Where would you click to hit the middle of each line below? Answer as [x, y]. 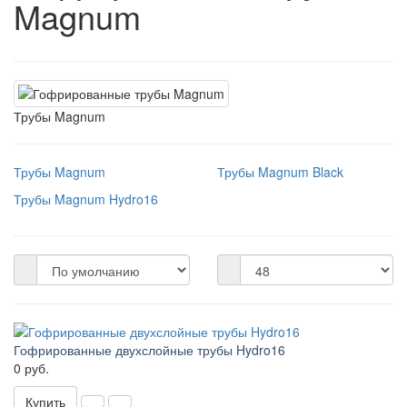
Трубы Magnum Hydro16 [86, 199]
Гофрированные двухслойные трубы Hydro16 [149, 350]
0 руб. [31, 368]
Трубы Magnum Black [280, 172]
